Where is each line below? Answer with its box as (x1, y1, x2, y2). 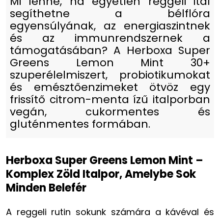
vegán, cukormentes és (10, 104, 210, 119)
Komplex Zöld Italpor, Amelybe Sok (6, 166, 196, 182)
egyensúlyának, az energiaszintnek (10, 18, 210, 33)
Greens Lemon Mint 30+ (10, 55, 210, 70)
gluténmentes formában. (10, 116, 150, 132)
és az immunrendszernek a (10, 30, 210, 46)
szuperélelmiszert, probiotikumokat (10, 67, 210, 82)
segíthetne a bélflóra (10, 5, 210, 21)
